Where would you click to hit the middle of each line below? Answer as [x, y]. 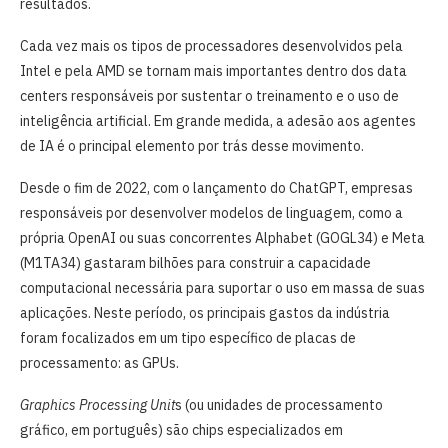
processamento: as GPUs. [99, 362]
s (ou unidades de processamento [279, 404]
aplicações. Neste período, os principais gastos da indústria [205, 312]
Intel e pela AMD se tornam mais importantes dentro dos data [213, 70]
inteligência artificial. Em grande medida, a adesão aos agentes [218, 120]
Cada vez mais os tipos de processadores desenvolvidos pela [211, 45]
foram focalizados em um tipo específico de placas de [188, 337]
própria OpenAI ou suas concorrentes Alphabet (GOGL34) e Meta [222, 237]
